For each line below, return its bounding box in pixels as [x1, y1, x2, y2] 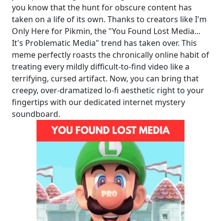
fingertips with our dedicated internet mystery [12, 97, 185, 108]
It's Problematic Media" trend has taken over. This [12, 37, 197, 49]
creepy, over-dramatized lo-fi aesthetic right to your [12, 85, 204, 96]
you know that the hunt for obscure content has [12, 2, 192, 13]
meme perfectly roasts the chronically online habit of [12, 49, 209, 61]
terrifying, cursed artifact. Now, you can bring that [12, 73, 199, 84]
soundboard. [12, 109, 60, 120]
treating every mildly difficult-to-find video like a [12, 61, 189, 73]
